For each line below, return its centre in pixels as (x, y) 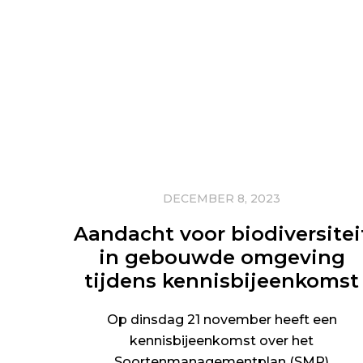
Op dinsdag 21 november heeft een (222, 320)
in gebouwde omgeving (222, 257)
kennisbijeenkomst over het (222, 341)
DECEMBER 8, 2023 (222, 199)
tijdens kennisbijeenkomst (222, 281)
